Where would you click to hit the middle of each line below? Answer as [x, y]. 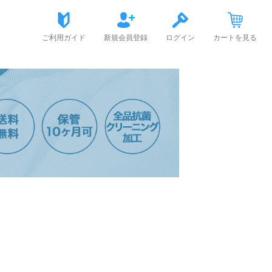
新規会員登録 [126, 38]
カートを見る [235, 38]
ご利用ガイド [64, 38]
